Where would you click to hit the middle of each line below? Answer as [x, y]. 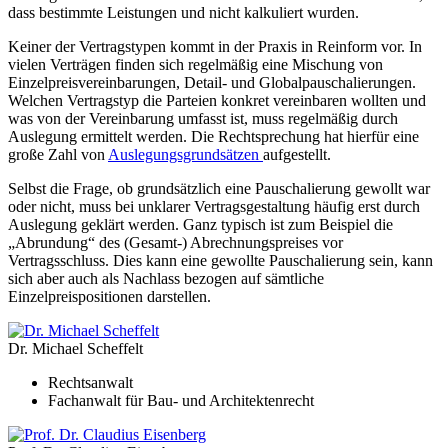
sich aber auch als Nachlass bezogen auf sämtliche [166, 278]
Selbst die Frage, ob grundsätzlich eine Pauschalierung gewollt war [219, 188]
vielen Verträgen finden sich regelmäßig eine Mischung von [195, 64]
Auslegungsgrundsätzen [185, 154]
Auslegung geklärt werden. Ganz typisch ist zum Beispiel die [200, 224]
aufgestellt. [297, 154]
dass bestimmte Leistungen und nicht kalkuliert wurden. [183, 12]
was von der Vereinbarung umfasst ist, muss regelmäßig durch [203, 118]
